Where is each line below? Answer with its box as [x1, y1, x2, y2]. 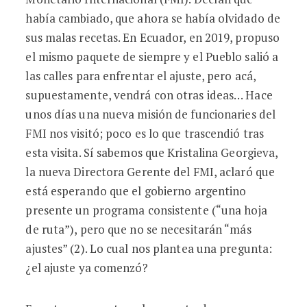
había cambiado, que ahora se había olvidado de [25, 10, 281, 26]
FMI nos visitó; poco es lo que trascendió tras [25, 125, 265, 141]
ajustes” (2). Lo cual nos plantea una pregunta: [25, 241, 273, 256]
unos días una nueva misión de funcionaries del [25, 106, 276, 122]
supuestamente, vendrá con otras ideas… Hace [25, 87, 273, 103]
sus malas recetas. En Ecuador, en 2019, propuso [25, 29, 280, 45]
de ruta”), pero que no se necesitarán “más [25, 221, 251, 237]
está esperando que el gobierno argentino [25, 183, 247, 199]
